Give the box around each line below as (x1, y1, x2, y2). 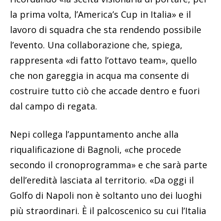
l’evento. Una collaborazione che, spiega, (10, 39, 183, 51)
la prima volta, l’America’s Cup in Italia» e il (10, 8, 191, 21)
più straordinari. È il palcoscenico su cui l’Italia (10, 205, 206, 217)
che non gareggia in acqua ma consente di (10, 70, 189, 82)
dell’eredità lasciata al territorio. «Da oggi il (10, 174, 194, 186)
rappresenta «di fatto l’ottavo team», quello (10, 54, 197, 67)
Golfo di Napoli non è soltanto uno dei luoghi (10, 189, 202, 202)
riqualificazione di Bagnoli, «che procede (10, 144, 181, 156)
